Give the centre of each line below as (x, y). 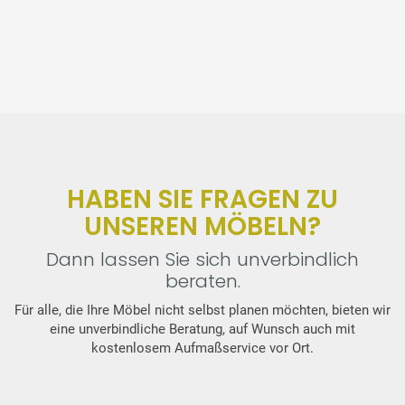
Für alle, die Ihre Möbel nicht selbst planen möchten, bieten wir (202, 310)
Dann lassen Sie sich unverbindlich (202, 259)
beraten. (202, 280)
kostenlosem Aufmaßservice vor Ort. (202, 348)
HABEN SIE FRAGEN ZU (202, 198)
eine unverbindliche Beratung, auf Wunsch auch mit (202, 329)
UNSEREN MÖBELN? (202, 226)
